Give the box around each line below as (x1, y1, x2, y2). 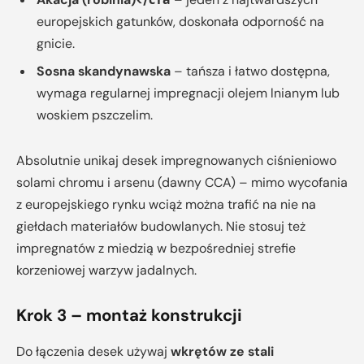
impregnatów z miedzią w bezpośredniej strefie (16, 239, 296, 257)
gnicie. (37, 34, 75, 52)
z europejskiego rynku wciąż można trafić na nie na (16, 195, 316, 213)
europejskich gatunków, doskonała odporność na (37, 12, 324, 30)
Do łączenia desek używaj (16, 342, 171, 360)
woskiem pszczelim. (37, 106, 153, 123)
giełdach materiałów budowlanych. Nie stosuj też (16, 217, 305, 235)
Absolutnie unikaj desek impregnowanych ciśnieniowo (16, 151, 336, 169)
